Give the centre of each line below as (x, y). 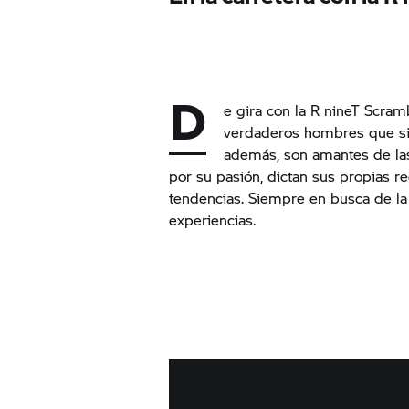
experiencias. (213, 220)
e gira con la (267, 110)
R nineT (336, 110)
